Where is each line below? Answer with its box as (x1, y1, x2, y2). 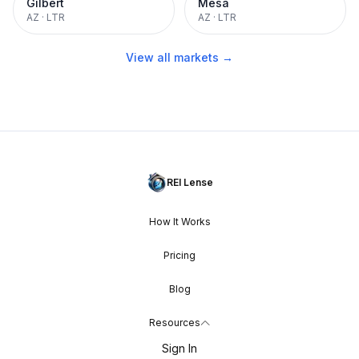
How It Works (148, 216, 211, 228)
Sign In (162, 341, 197, 355)
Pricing (163, 249, 196, 261)
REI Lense (166, 175, 213, 188)
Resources (149, 317, 200, 329)
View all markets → (126, 50, 233, 64)
